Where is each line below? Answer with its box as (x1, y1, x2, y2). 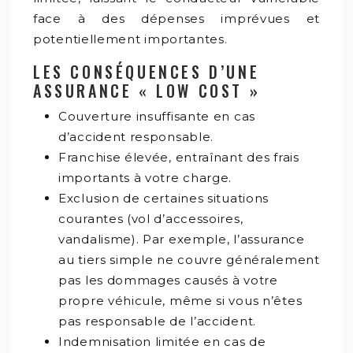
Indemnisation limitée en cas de (58, 333, 266, 349)
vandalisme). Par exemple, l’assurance (58, 231, 305, 247)
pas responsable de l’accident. (58, 313, 256, 329)
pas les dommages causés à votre (58, 272, 278, 288)
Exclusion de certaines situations (58, 190, 269, 206)
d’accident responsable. (58, 128, 214, 144)
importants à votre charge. (58, 169, 232, 185)
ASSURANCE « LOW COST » (33, 78, 261, 102)
